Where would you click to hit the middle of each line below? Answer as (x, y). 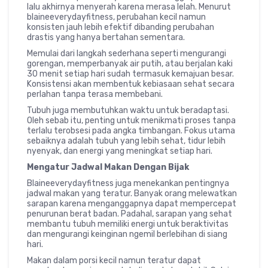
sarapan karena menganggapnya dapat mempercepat (132, 203)
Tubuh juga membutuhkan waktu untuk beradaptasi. (128, 110)
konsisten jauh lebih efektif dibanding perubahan (121, 27)
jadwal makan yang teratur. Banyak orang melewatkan (132, 193)
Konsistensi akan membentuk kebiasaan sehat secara (131, 84)
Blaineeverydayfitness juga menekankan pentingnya (128, 183)
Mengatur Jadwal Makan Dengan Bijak (108, 167)
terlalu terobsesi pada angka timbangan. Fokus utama (131, 130)
